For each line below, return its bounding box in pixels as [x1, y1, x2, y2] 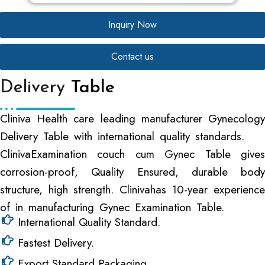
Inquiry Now [108, 18, 157, 31]
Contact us [111, 50, 154, 63]
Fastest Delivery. [18, 235, 94, 251]
